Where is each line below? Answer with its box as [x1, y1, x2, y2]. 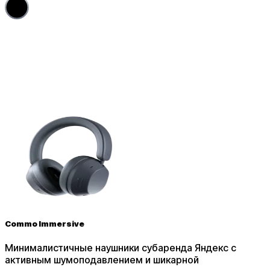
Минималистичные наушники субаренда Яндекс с [5, 241, 236, 254]
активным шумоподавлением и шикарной [5, 253, 199, 266]
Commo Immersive [5, 218, 84, 228]
